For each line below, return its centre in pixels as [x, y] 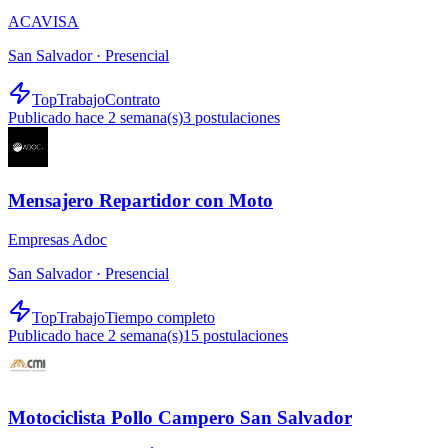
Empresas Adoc [57, 239]
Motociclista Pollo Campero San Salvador [180, 418]
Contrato [132, 100]
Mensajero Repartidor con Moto [140, 200]
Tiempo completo [160, 317]
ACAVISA [43, 22]
